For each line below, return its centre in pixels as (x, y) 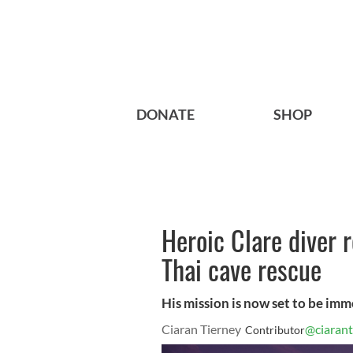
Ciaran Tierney (201, 329)
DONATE (165, 115)
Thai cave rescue (242, 269)
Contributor (275, 330)
